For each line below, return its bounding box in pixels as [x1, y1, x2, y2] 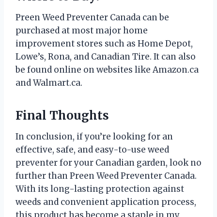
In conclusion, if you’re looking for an [15, 131, 173, 142]
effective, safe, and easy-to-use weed [15, 144, 169, 155]
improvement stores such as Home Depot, [15, 38, 193, 49]
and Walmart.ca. [15, 77, 82, 88]
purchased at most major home [15, 25, 148, 36]
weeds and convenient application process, [15, 196, 196, 207]
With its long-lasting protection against [15, 183, 184, 194]
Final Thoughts [15, 108, 109, 123]
